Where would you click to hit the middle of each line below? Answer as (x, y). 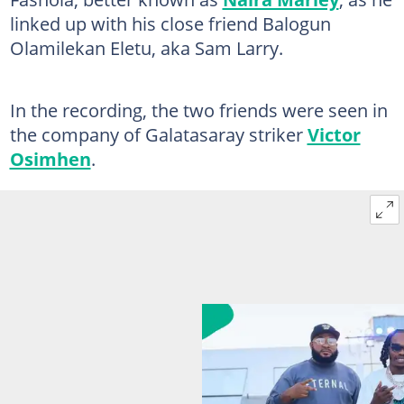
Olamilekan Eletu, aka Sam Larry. (146, 47)
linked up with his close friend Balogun (170, 23)
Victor (334, 134)
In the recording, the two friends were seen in (198, 110)
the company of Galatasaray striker (158, 134)
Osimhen (50, 158)
